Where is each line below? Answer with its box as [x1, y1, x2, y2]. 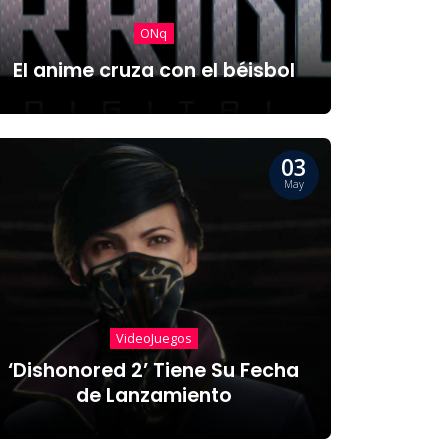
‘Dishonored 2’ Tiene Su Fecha [8, 356, 300, 384]
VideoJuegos [115, 329, 192, 348]
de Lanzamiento [75, 381, 232, 409]
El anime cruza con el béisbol [12, 56, 295, 84]
